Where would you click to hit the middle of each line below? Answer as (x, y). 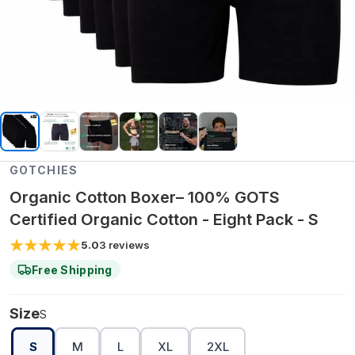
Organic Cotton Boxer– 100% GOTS (145, 197)
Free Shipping (72, 269)
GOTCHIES (44, 170)
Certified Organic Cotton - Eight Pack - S (164, 219)
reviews (129, 245)
